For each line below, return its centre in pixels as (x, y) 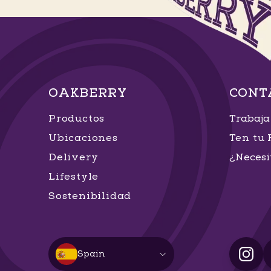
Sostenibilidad (90, 196)
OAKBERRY (88, 93)
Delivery (73, 157)
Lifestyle (74, 176)
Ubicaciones (83, 138)
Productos (77, 118)
